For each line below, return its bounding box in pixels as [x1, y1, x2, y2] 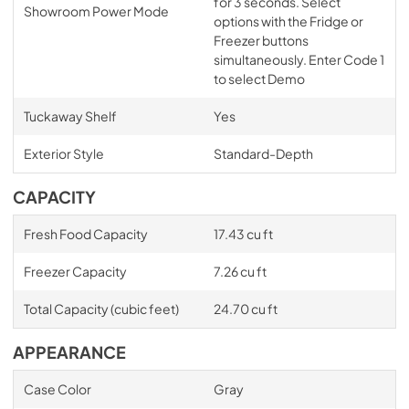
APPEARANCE [13, 341, 126, 362]
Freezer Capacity [23, 262, 127, 279]
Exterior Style [23, 144, 104, 162]
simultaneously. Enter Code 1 [213, 50, 384, 68]
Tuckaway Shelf [23, 107, 117, 124]
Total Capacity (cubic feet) [23, 299, 179, 317]
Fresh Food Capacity [23, 225, 148, 242]
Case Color [23, 380, 91, 397]
